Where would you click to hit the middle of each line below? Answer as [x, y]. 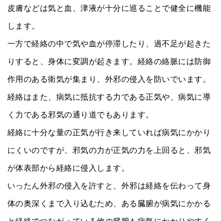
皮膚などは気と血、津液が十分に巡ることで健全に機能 [109, 8]
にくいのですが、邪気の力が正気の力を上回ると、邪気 [109, 150]
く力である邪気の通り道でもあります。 [81, 114]
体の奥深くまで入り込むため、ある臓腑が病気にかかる [109, 203]
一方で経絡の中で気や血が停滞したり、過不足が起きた [109, 43]
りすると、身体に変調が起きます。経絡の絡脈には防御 [109, 61]
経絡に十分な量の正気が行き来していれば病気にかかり [109, 132]
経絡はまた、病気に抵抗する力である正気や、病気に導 [109, 97]
